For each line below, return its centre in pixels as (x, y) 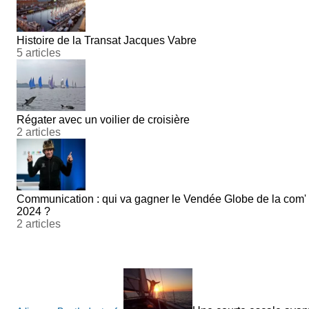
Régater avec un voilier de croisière (103, 119)
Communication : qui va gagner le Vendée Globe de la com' (161, 199)
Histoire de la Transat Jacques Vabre (107, 40)
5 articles (39, 52)
